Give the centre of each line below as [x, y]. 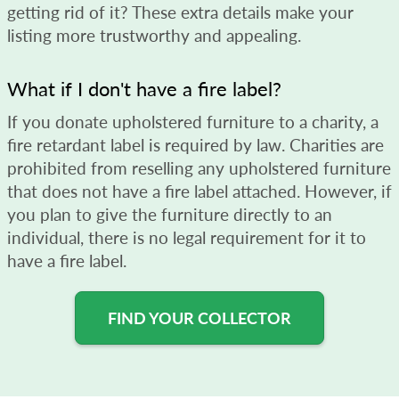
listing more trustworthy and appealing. [154, 35]
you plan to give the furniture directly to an [170, 214]
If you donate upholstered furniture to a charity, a [193, 121]
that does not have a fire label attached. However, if [199, 191]
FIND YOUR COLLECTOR [199, 318]
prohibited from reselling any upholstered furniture [199, 167]
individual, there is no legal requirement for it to [187, 237]
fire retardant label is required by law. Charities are [195, 144]
